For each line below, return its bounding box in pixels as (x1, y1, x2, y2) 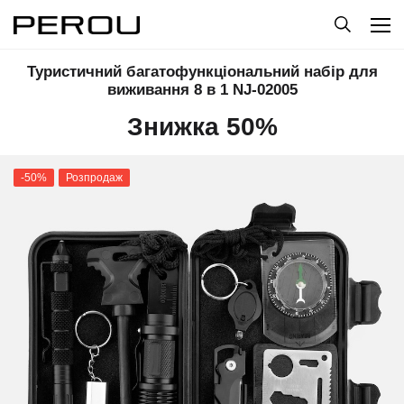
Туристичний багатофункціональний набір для (26, 63, 378, 80)
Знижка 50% (126, 113, 278, 141)
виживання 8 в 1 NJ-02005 (106, 81, 298, 98)
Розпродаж (66, 171, 123, 184)
